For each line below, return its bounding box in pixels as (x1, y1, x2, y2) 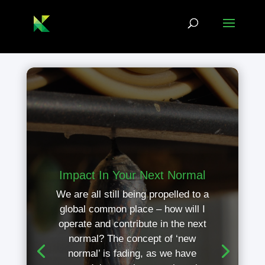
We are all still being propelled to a (56, 189, 209, 201)
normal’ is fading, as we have (68, 248, 197, 260)
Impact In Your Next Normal (59, 169, 206, 182)
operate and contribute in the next (58, 218, 206, 230)
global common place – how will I (59, 203, 205, 215)
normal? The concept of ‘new (69, 233, 196, 245)
